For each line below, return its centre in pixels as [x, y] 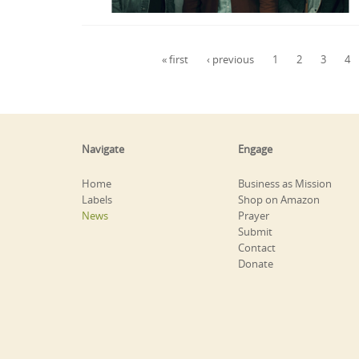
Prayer [254, 215]
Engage [255, 149]
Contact [257, 247]
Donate [256, 263]
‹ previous [230, 59]
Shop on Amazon [279, 199]
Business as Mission [285, 183]
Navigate [103, 149]
